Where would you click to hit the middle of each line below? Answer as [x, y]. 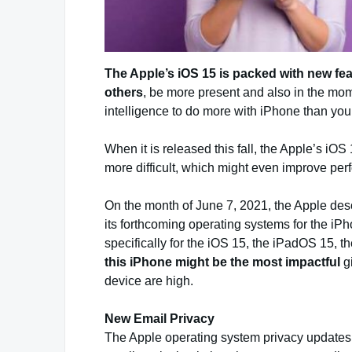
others [124, 92]
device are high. [149, 280]
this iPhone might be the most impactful [224, 262]
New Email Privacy [159, 318]
